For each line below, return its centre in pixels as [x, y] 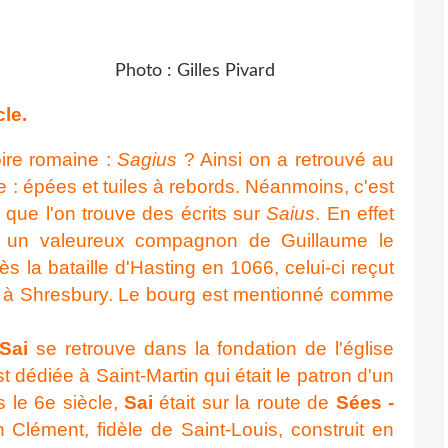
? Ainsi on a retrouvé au [286, 159]
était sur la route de [244, 402]
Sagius [147, 159]
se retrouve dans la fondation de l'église [211, 348]
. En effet [355, 213]
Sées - [364, 402]
